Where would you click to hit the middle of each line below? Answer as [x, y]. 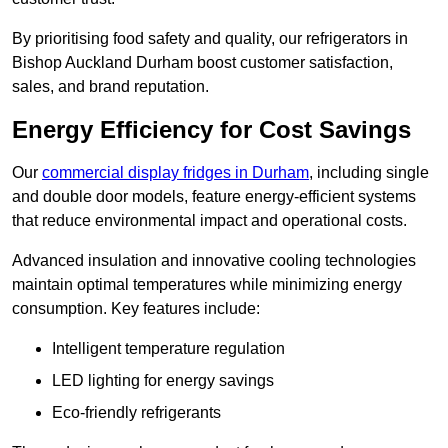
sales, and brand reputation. [110, 87]
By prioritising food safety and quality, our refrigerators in [210, 39]
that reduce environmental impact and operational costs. [209, 221]
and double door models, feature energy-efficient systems [214, 197]
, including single [369, 173]
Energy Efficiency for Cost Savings [211, 130]
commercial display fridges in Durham [175, 173]
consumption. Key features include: [136, 309]
